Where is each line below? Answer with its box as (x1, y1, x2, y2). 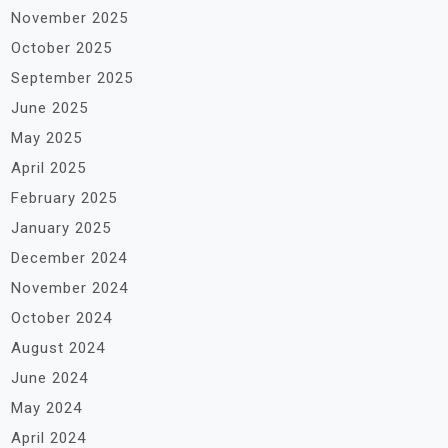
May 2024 (11, 399, 82, 417)
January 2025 (11, 219, 111, 237)
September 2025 (11, 69, 133, 87)
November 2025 (11, 9, 128, 27)
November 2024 (11, 279, 128, 297)
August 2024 (11, 339, 105, 357)
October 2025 (11, 39, 112, 57)
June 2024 (11, 369, 88, 387)
